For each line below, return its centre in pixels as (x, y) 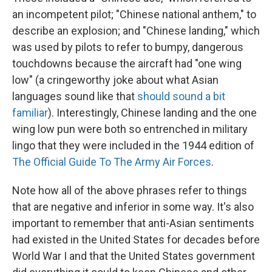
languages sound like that (75, 96)
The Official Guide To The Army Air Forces (112, 162)
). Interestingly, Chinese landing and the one (152, 113)
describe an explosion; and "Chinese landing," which (136, 31)
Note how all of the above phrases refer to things (130, 190)
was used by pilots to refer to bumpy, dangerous (128, 47)
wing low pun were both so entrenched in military (130, 129)
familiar (30, 113)
